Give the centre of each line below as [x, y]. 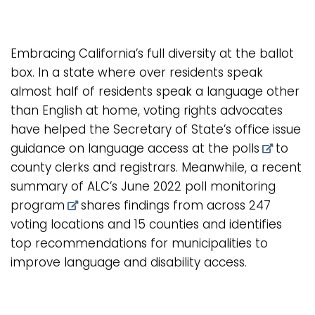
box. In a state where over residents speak [137, 73]
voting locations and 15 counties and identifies [146, 225]
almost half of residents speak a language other [155, 92]
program [38, 206]
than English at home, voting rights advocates [147, 111]
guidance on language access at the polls [135, 149]
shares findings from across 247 [174, 206]
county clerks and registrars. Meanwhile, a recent [156, 168]
